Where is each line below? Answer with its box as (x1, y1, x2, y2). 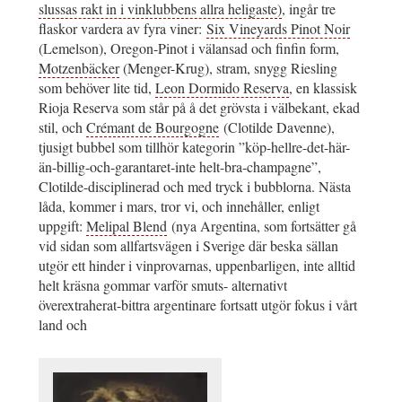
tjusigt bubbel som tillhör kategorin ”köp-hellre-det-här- (39, 137, 350, 157)
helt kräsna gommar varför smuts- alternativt (39, 275, 287, 295)
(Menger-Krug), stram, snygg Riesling (119, 58, 337, 78)
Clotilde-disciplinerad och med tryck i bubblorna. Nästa (39, 177, 351, 197)
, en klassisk (289, 78, 357, 98)
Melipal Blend (86, 216, 167, 236)
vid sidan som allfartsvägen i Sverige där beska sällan (39, 236, 338, 256)
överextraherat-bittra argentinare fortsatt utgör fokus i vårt (39, 295, 357, 315)
